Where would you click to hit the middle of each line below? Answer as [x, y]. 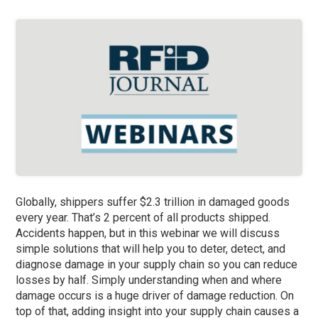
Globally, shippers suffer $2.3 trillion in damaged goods [153, 202]
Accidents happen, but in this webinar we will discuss [148, 234]
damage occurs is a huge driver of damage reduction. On [155, 296]
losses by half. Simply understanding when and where [149, 280]
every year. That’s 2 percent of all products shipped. [143, 218]
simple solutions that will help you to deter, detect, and [151, 249]
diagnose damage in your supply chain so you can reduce [157, 265]
